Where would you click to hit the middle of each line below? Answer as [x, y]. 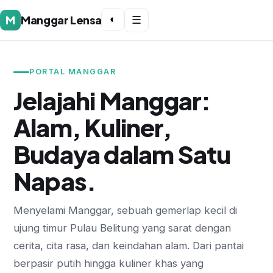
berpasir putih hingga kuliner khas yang [108, 263]
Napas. [55, 181]
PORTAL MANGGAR [73, 72]
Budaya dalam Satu [122, 154]
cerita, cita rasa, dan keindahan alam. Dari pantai [129, 246]
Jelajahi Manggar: [112, 100]
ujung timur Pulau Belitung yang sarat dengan [122, 228]
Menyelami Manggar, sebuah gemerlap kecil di [125, 210]
